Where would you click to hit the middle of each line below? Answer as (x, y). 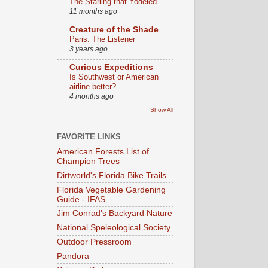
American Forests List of (103, 152)
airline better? (92, 86)
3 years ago (88, 49)
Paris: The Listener (102, 39)
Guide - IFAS (81, 199)
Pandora (73, 256)
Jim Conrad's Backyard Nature (114, 214)
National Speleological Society (113, 228)
